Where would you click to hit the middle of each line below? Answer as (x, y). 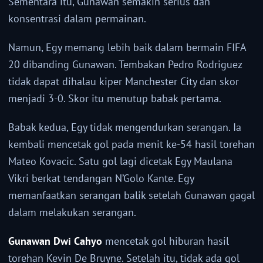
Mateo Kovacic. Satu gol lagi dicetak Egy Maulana (120, 161)
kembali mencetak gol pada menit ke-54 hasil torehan (131, 144)
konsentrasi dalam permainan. (77, 19)
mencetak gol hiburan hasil (166, 241)
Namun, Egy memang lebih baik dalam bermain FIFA (127, 48)
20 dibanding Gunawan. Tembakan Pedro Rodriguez (125, 65)
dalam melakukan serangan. (72, 213)
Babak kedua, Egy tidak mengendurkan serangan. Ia (125, 127)
